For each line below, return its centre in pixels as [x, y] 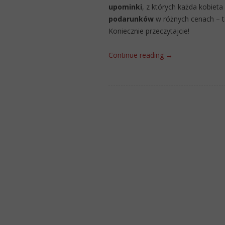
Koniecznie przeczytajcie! [149, 31]
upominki [125, 7]
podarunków [131, 19]
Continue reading [137, 55]
